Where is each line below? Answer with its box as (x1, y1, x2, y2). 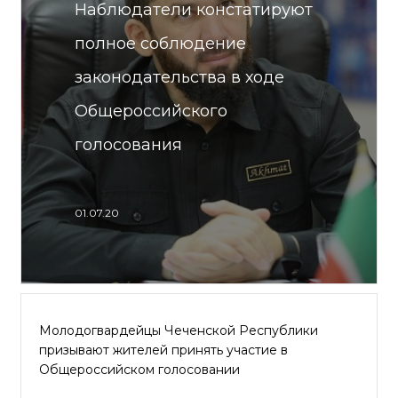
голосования (75, 135, 182, 155)
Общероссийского (75, 101, 227, 121)
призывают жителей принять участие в (39, 342, 288, 358)
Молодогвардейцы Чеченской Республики (39, 322, 318, 338)
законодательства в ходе (75, 68, 284, 87)
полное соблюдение (75, 34, 246, 53)
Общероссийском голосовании (39, 362, 240, 378)
